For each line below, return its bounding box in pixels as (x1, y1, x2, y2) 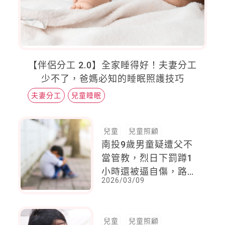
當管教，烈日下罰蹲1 (101, 153, 193, 164)
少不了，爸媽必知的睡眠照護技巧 (41, 73, 184, 84)
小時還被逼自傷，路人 (101, 166, 197, 177)
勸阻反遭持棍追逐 (101, 180, 178, 191)
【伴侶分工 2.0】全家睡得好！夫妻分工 (28, 60, 197, 71)
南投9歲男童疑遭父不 (101, 139, 193, 150)
